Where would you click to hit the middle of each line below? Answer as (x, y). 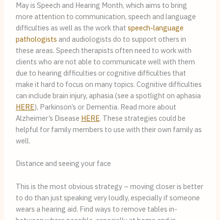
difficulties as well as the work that (71, 27)
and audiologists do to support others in (121, 39)
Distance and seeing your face (63, 164)
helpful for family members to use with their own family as (109, 129)
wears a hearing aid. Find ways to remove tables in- (96, 209)
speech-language (155, 27)
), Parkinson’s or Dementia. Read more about (105, 107)
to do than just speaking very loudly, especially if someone (108, 197)
